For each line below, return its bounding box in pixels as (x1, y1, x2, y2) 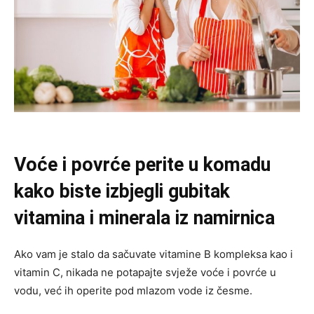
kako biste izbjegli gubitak (14, 179, 230, 203)
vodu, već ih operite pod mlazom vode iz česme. (14, 283, 252, 297)
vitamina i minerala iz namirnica (14, 206, 275, 229)
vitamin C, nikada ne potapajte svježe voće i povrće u (14, 265, 276, 279)
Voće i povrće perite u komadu (14, 153, 271, 176)
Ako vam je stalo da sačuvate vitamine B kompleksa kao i (14, 247, 293, 261)
